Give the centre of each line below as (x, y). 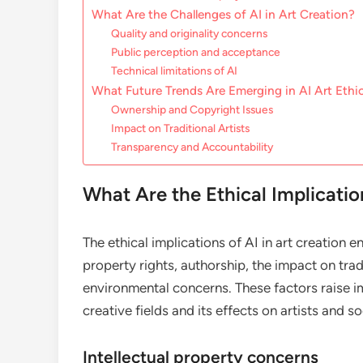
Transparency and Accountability (192, 147)
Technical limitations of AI (175, 71)
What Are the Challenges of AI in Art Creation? (223, 15)
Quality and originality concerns (190, 34)
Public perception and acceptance (196, 52)
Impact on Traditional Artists (181, 128)
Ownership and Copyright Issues (192, 110)
